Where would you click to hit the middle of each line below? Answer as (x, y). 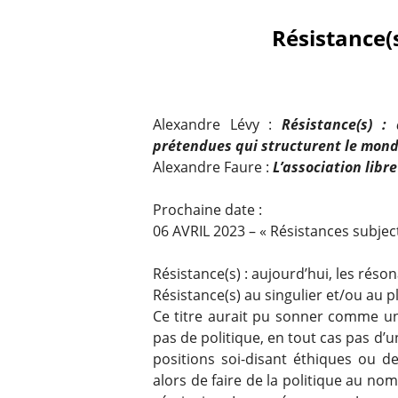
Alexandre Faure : (213, 167)
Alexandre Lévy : (218, 124)
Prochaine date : (207, 209)
